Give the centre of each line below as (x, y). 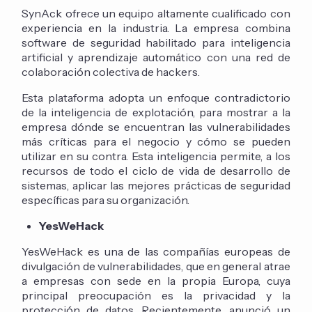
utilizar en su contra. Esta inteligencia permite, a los (156, 156)
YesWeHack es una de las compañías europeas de (156, 252)
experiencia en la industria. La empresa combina (156, 28)
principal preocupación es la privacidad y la (156, 296)
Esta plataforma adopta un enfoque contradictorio (156, 98)
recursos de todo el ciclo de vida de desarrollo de (156, 171)
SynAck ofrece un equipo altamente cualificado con (156, 14)
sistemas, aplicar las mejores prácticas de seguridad (156, 186)
